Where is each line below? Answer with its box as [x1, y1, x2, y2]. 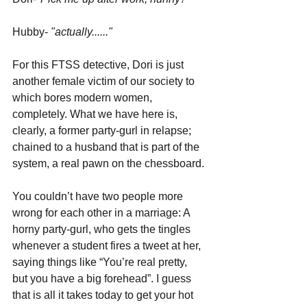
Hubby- [12, 26, 51, 38]
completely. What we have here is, [12, 108, 180, 121]
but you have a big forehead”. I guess [12, 273, 194, 285]
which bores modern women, [12, 92, 155, 104]
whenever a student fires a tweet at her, [12, 240, 204, 252]
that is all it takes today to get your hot [12, 289, 196, 302]
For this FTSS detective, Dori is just [12, 59, 186, 71]
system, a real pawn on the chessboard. [12, 158, 207, 170]
